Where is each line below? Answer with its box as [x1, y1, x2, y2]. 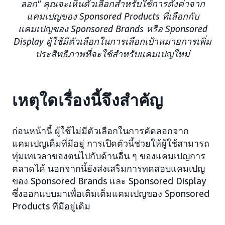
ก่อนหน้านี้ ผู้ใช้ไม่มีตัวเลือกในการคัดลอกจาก [12, 125, 189, 137]
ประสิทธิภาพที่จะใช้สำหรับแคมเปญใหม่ [35, 48, 190, 60]
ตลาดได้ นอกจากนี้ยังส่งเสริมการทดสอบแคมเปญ [12, 163, 205, 174]
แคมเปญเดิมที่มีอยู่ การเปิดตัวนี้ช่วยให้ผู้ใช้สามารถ [12, 138, 209, 149]
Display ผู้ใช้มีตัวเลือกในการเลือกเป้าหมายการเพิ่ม [14, 36, 211, 47]
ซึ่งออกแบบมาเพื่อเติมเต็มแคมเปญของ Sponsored [12, 188, 209, 199]
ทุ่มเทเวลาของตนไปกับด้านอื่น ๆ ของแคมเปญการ [12, 150, 205, 162]
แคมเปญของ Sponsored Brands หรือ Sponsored [18, 23, 207, 35]
